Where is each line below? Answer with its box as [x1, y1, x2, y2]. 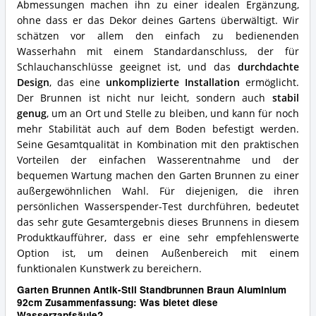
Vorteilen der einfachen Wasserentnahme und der [16, 154, 299, 167]
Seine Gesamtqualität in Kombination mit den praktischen [16, 138, 299, 152]
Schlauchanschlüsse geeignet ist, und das [16, 61, 238, 74]
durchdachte [237, 61, 299, 74]
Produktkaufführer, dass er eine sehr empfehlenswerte [16, 231, 299, 245]
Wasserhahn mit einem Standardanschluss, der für [16, 45, 299, 59]
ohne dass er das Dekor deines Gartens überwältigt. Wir [16, 14, 299, 28]
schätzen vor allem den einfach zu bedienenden [16, 30, 299, 43]
